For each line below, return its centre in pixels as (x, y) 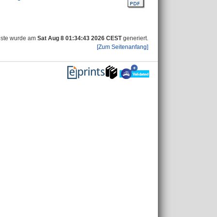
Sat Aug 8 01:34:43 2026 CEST (79, 38)
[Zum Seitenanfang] (123, 47)
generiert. (135, 38)
